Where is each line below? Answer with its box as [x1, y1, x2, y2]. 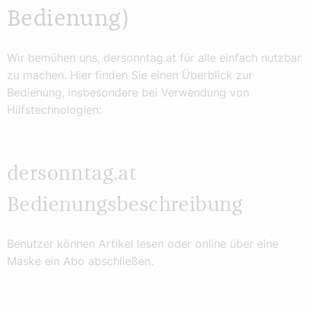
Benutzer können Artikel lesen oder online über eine [7, 236, 278, 251]
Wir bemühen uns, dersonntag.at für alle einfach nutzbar [7, 51, 301, 65]
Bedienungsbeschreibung [7, 195, 243, 216]
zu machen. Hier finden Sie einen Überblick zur [7, 68, 253, 82]
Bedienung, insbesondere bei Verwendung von [7, 85, 249, 99]
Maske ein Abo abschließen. [7, 253, 153, 268]
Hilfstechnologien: [7, 103, 101, 117]
